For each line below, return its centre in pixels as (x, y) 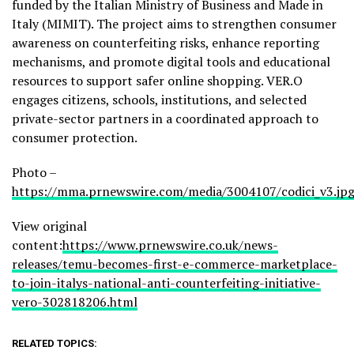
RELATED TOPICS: (55, 344)
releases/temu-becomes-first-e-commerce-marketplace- (175, 264)
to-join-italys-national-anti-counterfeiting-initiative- (166, 283)
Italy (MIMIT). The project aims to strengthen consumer (174, 24)
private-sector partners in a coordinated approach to (165, 119)
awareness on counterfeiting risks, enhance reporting (166, 43)
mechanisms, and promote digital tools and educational (171, 62)
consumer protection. (75, 138)
